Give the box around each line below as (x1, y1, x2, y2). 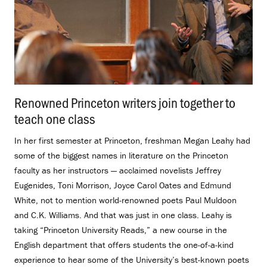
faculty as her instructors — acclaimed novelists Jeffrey (14, 164, 221, 176)
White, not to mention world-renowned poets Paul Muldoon (14, 194, 237, 206)
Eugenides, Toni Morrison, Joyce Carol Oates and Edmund (14, 179, 231, 191)
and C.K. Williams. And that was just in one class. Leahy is (14, 209, 232, 221)
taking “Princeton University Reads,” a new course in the (14, 224, 227, 236)
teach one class (14, 109, 95, 128)
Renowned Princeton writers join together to (14, 93, 235, 112)
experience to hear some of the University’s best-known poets (14, 254, 249, 266)
